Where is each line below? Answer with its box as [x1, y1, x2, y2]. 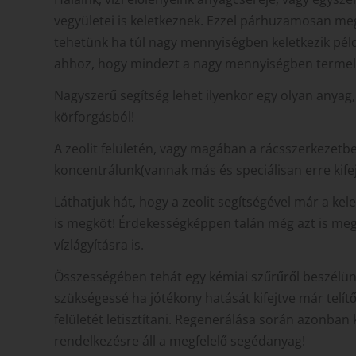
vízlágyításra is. [54, 235, 144, 253]
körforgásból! [54, 108, 134, 126]
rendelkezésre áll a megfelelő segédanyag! [54, 331, 305, 350]
